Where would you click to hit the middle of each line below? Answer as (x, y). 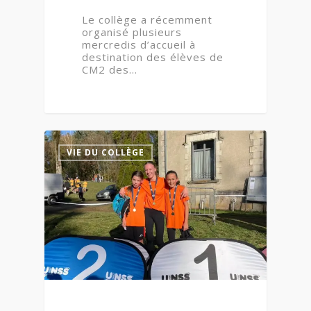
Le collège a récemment (148, 19)
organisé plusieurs (132, 32)
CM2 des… (110, 69)
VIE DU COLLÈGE (106, 152)
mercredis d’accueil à (139, 44)
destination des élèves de (153, 57)
